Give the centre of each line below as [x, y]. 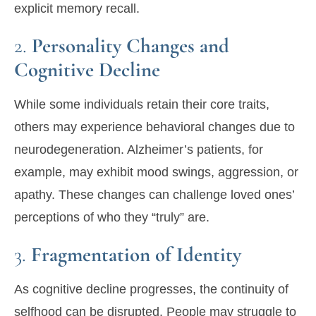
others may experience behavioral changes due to [154, 127]
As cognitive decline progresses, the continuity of [151, 290]
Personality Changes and [130, 46]
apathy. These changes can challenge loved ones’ [154, 195]
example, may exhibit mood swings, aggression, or [156, 172]
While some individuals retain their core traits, [142, 105]
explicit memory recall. [77, 9]
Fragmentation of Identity [136, 255]
